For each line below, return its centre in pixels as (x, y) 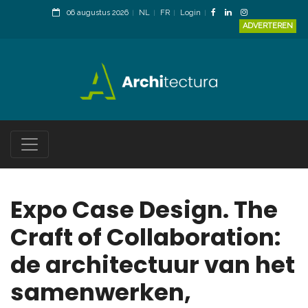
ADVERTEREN (268, 26)
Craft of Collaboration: (145, 238)
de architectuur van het (153, 265)
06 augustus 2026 (98, 13)
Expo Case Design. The (144, 210)
